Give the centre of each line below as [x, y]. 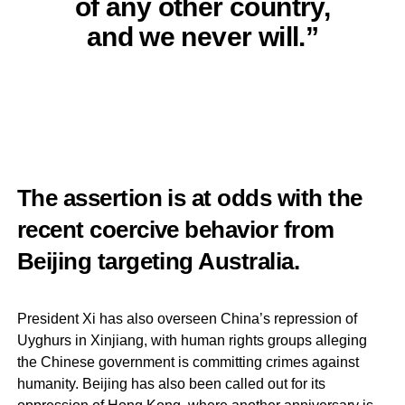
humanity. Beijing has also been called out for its [171, 383]
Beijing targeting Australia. [158, 261]
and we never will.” [202, 36]
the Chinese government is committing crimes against [188, 362]
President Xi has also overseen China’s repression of [187, 318]
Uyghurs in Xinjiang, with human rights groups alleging [192, 340]
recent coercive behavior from [175, 229]
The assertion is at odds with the [189, 198]
